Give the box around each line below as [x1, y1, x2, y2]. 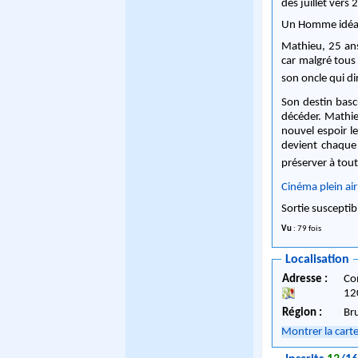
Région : [282, 307, 323, 320]
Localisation [285, 253, 350, 266]
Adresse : [282, 273, 331, 286]
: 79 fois [292, 224, 322, 233]
